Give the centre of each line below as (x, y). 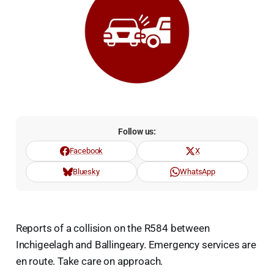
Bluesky (86, 172)
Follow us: (137, 132)
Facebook (86, 151)
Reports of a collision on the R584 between (113, 228)
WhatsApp (198, 172)
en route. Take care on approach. (89, 261)
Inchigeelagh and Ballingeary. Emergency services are (136, 245)
